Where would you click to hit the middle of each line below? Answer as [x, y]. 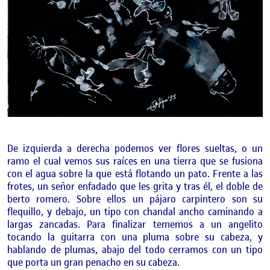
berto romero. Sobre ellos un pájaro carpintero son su [135, 199]
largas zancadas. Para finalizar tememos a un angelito [135, 224]
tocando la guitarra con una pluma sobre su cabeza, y [135, 237]
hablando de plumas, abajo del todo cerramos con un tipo [135, 250]
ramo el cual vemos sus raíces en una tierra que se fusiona [135, 161]
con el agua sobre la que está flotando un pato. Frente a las [135, 174]
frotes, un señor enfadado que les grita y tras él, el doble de [135, 187]
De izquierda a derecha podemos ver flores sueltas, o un [135, 149]
